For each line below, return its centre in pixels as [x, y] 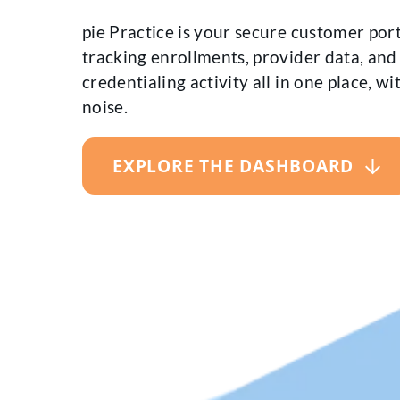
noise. [105, 106]
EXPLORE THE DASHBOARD [236, 165]
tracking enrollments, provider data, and [240, 56]
